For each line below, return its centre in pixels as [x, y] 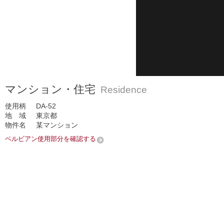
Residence [123, 90]
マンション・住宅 [50, 89]
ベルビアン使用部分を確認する [50, 139]
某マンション [57, 125]
